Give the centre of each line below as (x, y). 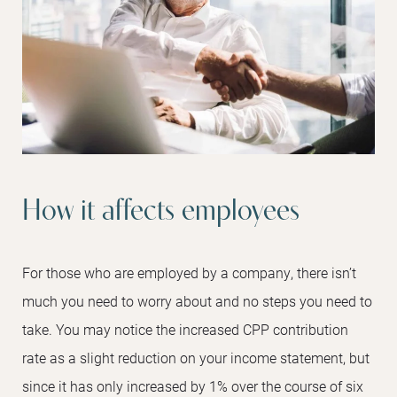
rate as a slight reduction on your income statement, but (196, 358)
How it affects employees (161, 213)
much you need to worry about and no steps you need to (197, 301)
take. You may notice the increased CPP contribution (185, 330)
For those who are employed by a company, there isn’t (189, 273)
